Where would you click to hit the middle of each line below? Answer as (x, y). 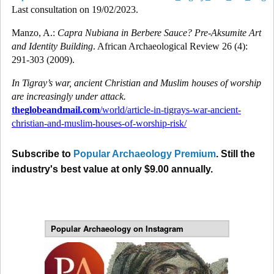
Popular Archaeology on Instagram (117, 228)
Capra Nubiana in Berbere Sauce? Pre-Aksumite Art (159, 32)
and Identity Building (52, 46)
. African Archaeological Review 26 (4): (170, 46)
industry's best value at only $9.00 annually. (112, 169)
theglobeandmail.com (56, 109)
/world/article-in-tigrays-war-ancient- (170, 109)
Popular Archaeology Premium (145, 154)
